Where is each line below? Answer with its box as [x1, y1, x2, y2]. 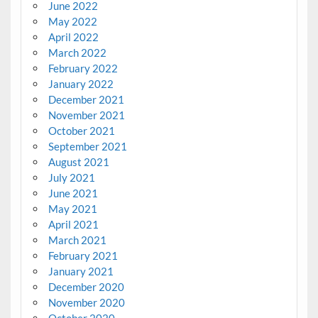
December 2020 [48, 280, 124, 294]
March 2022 [48, 46, 106, 60]
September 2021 [48, 140, 127, 153]
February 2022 [48, 62, 118, 75]
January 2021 [48, 265, 114, 278]
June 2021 [48, 187, 98, 200]
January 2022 [48, 77, 114, 91]
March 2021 [48, 234, 106, 247]
